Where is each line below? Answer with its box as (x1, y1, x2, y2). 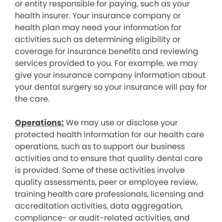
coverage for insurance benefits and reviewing (15, 46, 198, 57)
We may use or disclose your (64, 117, 178, 128)
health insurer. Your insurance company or (15, 10, 181, 21)
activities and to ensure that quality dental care (15, 153, 203, 164)
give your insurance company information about (15, 69, 206, 81)
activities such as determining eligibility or (15, 34, 180, 45)
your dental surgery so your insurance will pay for (15, 81, 207, 93)
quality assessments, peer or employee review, (15, 176, 198, 188)
